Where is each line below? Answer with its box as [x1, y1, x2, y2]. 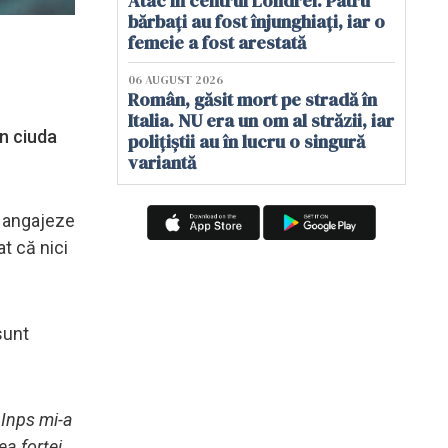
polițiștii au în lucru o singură [128, 129, 365, 154]
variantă [128, 150, 196, 175]
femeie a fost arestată [128, 30, 306, 55]
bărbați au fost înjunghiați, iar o [128, 9, 385, 34]
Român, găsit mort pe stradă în [128, 87, 377, 112]
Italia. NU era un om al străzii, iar [128, 108, 394, 133]
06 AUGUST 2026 [128, 72, 223, 88]
